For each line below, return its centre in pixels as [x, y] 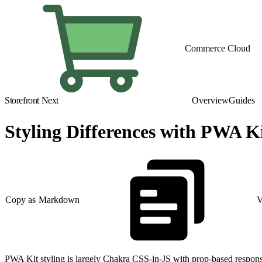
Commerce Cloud [218, 48]
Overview [210, 100]
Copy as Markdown [43, 200]
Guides [242, 100]
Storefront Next [32, 100]
